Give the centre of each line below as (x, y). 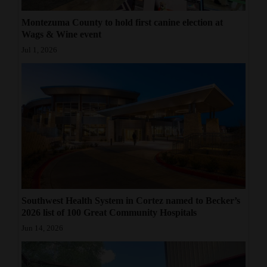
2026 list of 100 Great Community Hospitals (109, 213)
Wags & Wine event (61, 34)
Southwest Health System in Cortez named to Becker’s (131, 201)
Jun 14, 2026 (42, 229)
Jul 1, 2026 (39, 50)
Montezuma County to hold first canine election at (122, 22)
